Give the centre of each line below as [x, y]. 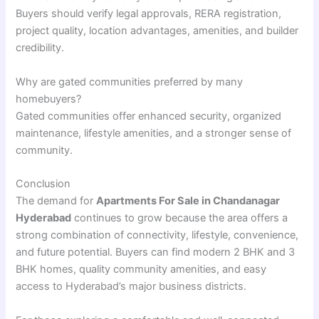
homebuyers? [49, 99]
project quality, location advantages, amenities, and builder [157, 31]
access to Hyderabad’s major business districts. [131, 287]
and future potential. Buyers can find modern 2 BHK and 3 [156, 252]
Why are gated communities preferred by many [130, 82]
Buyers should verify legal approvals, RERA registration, [149, 14]
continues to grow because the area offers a [180, 218]
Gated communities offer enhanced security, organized [149, 116]
